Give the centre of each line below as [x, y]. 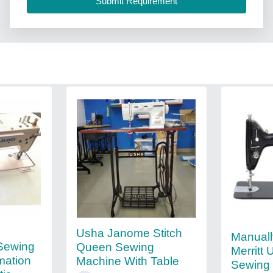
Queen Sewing [115, 247]
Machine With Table [127, 261]
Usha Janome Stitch [129, 233]
